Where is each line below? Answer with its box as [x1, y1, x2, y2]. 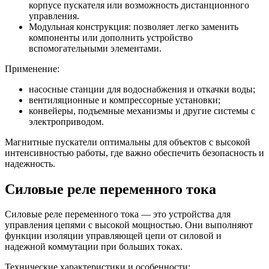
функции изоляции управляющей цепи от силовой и [5, 231, 222, 241]
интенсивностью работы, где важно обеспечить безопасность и [5, 147, 264, 158]
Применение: [5, 63, 59, 74]
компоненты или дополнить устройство [29, 32, 193, 43]
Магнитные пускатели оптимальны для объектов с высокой [5, 136, 250, 147]
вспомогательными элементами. [29, 43, 162, 53]
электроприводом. [29, 116, 104, 127]
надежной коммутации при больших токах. [5, 241, 183, 252]
